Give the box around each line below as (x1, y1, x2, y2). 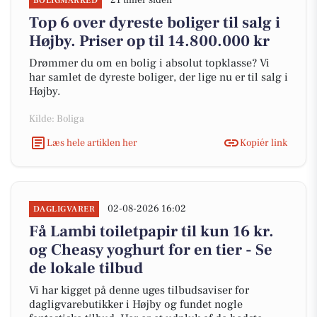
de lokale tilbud (29, 258, 143, 278)
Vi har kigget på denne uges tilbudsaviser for (29, 283, 249, 297)
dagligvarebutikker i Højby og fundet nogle (29, 297, 243, 311)
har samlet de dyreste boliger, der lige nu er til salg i (29, 70, 288, 84)
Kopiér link (240, 136, 287, 149)
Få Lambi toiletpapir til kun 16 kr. (29, 221, 274, 241)
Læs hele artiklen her (47, 136, 137, 149)
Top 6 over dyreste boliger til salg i (29, 13, 280, 33)
